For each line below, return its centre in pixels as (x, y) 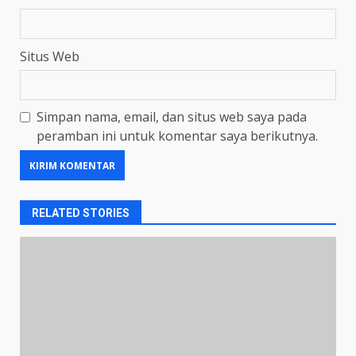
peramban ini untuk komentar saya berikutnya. (177, 136)
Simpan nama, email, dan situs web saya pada (172, 117)
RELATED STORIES (81, 213)
